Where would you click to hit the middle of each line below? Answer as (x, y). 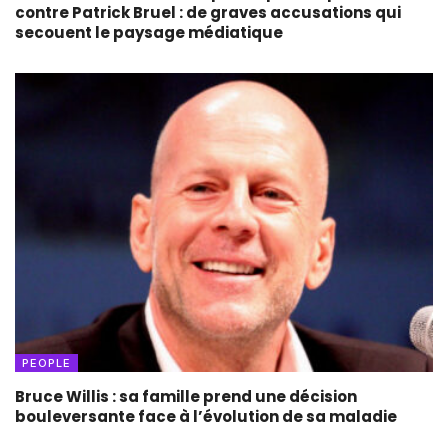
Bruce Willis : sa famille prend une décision (186, 396)
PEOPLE (46, 362)
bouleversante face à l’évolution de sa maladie (206, 416)
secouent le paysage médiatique (149, 32)
